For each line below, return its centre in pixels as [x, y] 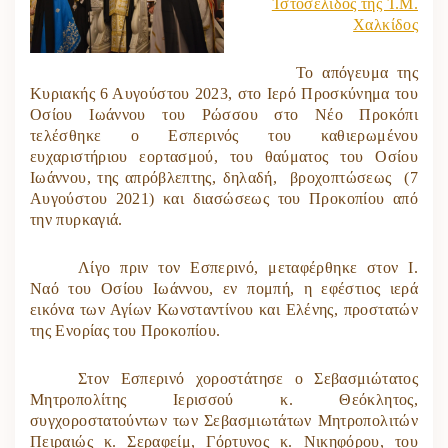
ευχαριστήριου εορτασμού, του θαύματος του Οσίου [224, 156]
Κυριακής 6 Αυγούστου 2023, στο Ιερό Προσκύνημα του [224, 93]
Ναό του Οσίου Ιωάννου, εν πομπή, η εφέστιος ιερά [224, 288]
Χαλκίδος [385, 24]
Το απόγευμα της [357, 72]
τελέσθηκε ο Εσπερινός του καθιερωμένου [224, 135]
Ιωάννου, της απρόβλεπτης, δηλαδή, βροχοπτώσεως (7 [224, 177]
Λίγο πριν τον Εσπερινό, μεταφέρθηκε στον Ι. [248, 267]
